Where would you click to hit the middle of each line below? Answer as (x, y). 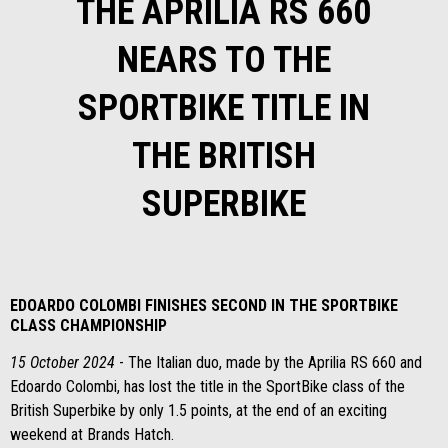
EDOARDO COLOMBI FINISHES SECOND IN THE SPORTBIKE (204, 305)
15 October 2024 (62, 362)
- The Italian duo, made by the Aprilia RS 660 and (268, 362)
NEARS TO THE (223, 60)
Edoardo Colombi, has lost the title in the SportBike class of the (207, 386)
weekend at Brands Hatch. (92, 434)
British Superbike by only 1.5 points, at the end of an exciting (198, 410)
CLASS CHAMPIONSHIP (88, 325)
